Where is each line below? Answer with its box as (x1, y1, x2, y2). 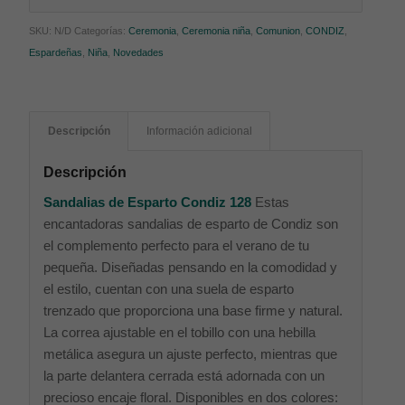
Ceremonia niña (182, 25, 251, 37)
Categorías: (74, 25, 129, 37)
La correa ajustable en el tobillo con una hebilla (43, 325, 316, 340)
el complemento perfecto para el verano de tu (43, 238, 310, 253)
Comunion (256, 25, 301, 37)
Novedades (113, 47, 165, 59)
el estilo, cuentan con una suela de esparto (43, 281, 295, 297)
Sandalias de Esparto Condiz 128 (43, 194, 252, 210)
